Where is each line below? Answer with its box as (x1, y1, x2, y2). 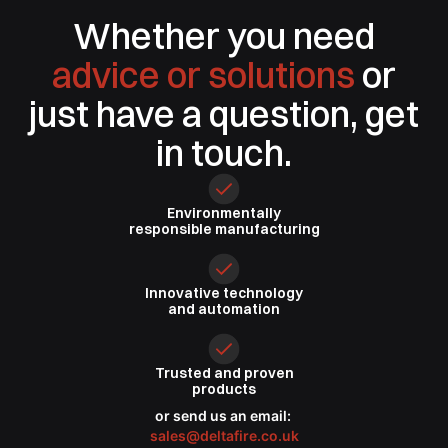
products (192, 380, 256, 399)
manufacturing (214, 220, 320, 239)
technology (223, 284, 303, 303)
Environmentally (167, 204, 281, 223)
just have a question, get (29, 92, 419, 137)
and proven (213, 364, 294, 383)
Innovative (145, 284, 223, 303)
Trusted (154, 364, 214, 383)
